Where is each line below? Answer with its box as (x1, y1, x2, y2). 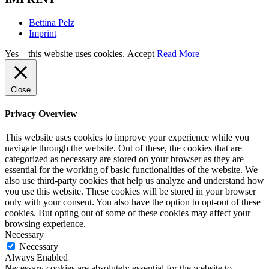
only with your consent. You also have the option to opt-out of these (5, 197, 261, 208)
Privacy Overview (5, 108, 77, 119)
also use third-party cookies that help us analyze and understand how (5, 175, 264, 186)
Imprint (29, 28, 56, 38)
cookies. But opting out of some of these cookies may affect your (5, 208, 250, 219)
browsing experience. (5, 219, 86, 229)
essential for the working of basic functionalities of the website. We (5, 165, 258, 175)
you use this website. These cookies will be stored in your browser (5, 186, 256, 197)
